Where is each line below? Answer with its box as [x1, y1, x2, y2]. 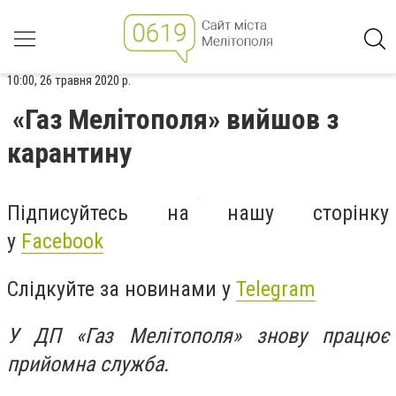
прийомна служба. [7, 352, 169, 377]
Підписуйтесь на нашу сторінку [7, 201, 389, 225]
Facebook [21, 229, 103, 254]
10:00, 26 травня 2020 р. [7, 72, 131, 88]
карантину [7, 136, 132, 170]
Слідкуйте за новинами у [7, 276, 236, 301]
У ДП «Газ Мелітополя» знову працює [7, 324, 389, 349]
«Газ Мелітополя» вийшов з [12, 103, 339, 136]
